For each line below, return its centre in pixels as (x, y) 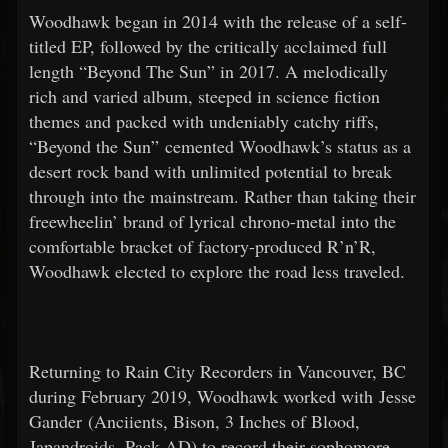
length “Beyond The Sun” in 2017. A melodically (208, 71)
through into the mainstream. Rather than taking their (222, 196)
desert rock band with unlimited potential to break (210, 171)
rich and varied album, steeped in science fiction (204, 96)
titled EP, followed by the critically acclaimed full (208, 46)
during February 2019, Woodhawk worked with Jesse (222, 396)
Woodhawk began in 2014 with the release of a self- (218, 21)
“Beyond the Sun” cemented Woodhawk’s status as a (220, 146)
